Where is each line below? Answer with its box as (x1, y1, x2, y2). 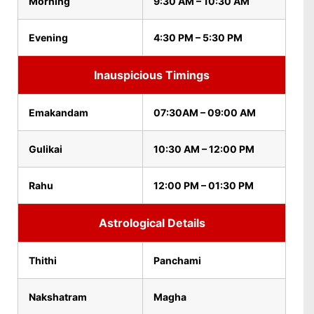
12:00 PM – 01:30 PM (153, 179, 254, 191)
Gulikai (29, 143, 62, 155)
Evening (29, 32, 68, 43)
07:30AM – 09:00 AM (153, 107, 256, 118)
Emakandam (29, 107, 88, 118)
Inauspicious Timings (94, 68, 210, 82)
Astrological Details (98, 216, 205, 230)
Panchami (153, 254, 201, 266)
